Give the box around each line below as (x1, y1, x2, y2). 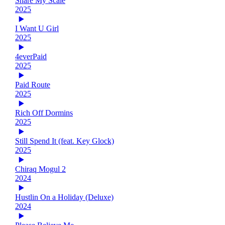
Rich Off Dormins (15, 108, 73, 117)
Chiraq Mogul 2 (15, 164, 66, 173)
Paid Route (15, 80, 50, 89)
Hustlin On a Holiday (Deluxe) (15, 192, 114, 201)
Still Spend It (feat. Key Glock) (15, 136, 114, 145)
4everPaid (15, 52, 47, 61)
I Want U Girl (15, 24, 59, 33)
